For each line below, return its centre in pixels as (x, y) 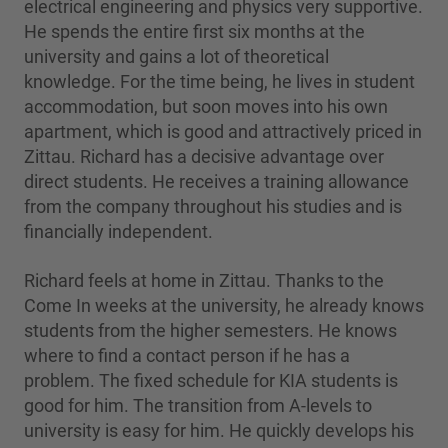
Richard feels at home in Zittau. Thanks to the (204, 280)
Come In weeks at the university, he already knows (224, 305)
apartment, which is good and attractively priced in (223, 131)
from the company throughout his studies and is (213, 206)
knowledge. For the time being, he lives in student (219, 81)
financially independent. (118, 231)
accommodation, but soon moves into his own (206, 106)
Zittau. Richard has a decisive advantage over (204, 156)
